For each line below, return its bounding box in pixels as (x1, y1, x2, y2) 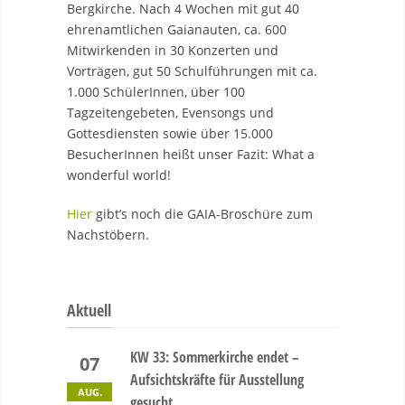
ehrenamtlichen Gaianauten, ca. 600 (67, 21, 287, 38)
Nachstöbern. (67, 226, 149, 243)
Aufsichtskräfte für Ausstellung (130, 370, 304, 390)
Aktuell (67, 299, 111, 321)
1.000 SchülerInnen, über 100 (67, 83, 245, 100)
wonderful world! (67, 166, 171, 184)
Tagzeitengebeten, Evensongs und (67, 104, 274, 121)
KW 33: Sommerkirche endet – (130, 347, 299, 367)
